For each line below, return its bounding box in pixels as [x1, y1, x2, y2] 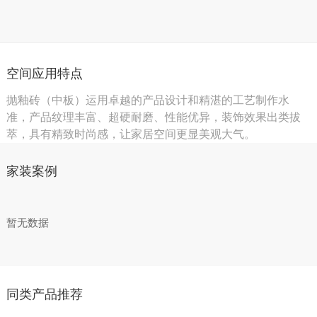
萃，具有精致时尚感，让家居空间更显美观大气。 [6, 128, 255, 141]
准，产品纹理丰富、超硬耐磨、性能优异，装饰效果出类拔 [6, 111, 301, 124]
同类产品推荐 [6, 287, 83, 301]
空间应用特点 [6, 66, 83, 81]
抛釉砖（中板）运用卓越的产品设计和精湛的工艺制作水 [6, 94, 289, 107]
